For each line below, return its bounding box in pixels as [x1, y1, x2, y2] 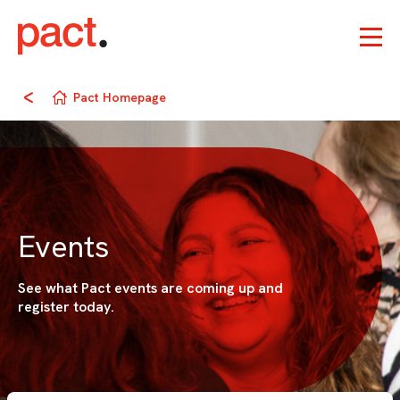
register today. [18, 297, 114, 317]
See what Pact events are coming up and [18, 279, 283, 298]
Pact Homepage [73, 88, 166, 105]
